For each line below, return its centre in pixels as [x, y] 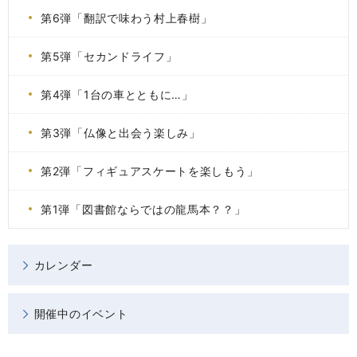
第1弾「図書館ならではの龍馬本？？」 [143, 209]
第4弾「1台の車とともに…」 [117, 94]
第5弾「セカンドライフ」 [109, 56]
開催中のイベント [81, 314]
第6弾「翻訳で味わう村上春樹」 [127, 18]
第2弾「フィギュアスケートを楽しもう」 [150, 171]
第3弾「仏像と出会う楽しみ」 [121, 133]
